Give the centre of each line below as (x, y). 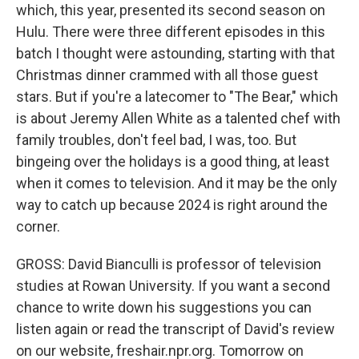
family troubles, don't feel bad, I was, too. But (156, 140)
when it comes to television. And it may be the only (177, 183)
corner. (38, 226)
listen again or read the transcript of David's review (175, 329)
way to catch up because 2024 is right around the (172, 205)
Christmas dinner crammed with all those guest (167, 75)
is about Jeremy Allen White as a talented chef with (178, 118)
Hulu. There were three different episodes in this (171, 32)
